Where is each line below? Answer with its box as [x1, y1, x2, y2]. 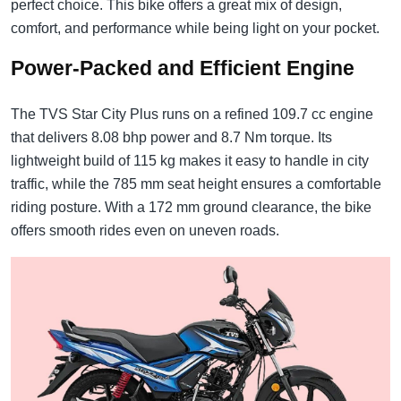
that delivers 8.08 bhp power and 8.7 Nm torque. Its [11, 129, 332, 145]
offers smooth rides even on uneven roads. [11, 222, 279, 238]
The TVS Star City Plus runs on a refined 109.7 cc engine [11, 106, 373, 122]
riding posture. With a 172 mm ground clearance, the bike [11, 199, 371, 215]
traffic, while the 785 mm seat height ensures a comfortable [11, 175, 381, 192]
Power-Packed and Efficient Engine [11, 55, 354, 80]
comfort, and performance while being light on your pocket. [11, 20, 380, 36]
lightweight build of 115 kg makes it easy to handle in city [11, 152, 369, 168]
